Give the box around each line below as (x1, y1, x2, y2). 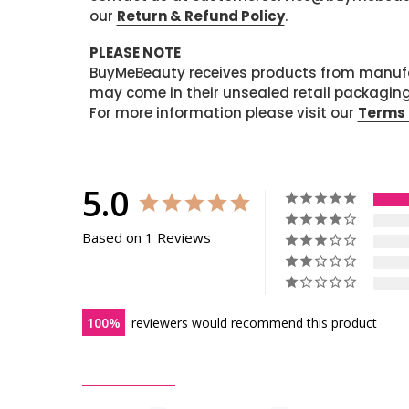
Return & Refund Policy (116, 6, 285, 26)
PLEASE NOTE (89, 43, 181, 62)
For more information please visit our (89, 103, 358, 122)
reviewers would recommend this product (131, 314, 377, 331)
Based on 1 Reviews (82, 228, 211, 246)
